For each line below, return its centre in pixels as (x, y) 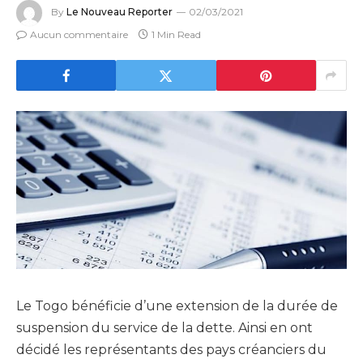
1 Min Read (176, 35)
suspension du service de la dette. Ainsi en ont (164, 328)
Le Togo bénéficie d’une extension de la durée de (177, 306)
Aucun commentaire (79, 35)
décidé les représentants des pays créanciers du (171, 350)
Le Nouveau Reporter (120, 12)
